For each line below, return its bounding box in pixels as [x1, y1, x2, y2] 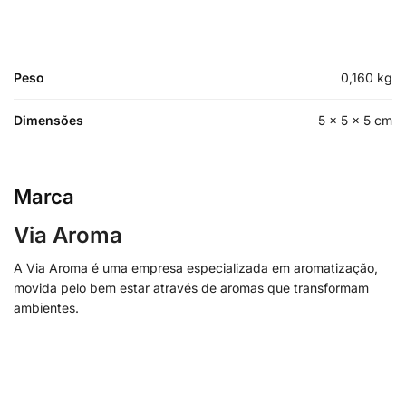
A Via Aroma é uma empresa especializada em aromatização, [14, 259, 378, 275]
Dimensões [14, 111, 83, 128]
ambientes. [14, 299, 79, 315]
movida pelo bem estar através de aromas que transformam [14, 279, 369, 295]
